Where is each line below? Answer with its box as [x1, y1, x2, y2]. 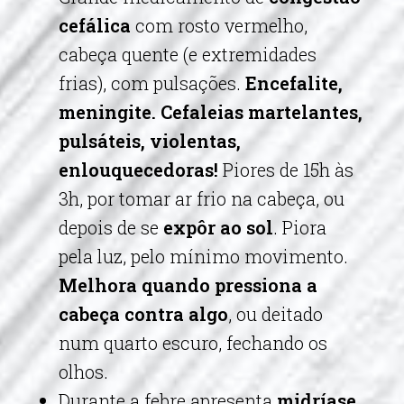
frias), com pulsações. [59, 71, 245, 95]
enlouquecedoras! [59, 158, 223, 181]
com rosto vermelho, [131, 14, 308, 37]
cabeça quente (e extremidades [59, 42, 317, 66]
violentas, [150, 129, 241, 152]
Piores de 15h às [223, 158, 353, 181]
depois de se [59, 216, 163, 239]
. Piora [273, 216, 326, 239]
